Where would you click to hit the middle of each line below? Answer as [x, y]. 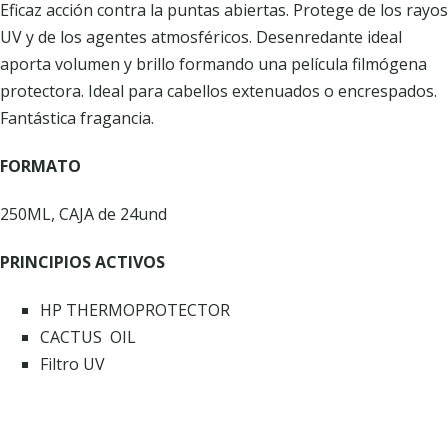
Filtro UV [72, 364]
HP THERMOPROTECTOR [135, 310]
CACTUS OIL [88, 337]
